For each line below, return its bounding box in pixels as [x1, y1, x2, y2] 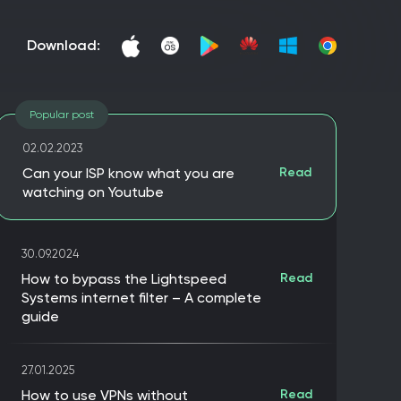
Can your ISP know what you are [22, 164, 235, 182]
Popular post [30, 107, 94, 121]
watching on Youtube [22, 183, 164, 200]
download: [37, 37, 100, 55]
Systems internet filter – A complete [21, 288, 261, 306]
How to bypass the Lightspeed [21, 269, 226, 287]
